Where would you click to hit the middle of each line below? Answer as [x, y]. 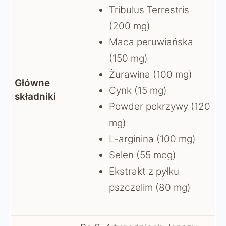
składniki [35, 96]
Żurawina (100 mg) [151, 74]
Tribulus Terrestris [149, 10]
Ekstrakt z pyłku [144, 171]
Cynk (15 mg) [138, 90]
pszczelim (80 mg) [150, 187]
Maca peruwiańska [151, 42]
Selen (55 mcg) [143, 155]
